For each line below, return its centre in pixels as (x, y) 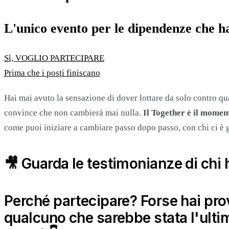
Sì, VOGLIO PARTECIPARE (54, 58)
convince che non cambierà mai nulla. (74, 113)
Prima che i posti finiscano (52, 73)
